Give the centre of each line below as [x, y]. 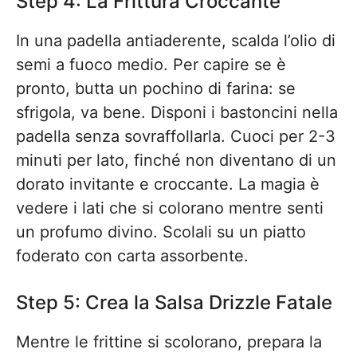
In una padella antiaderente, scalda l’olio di [176, 41]
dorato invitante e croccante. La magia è [168, 184]
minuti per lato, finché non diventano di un [176, 160]
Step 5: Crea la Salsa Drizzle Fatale [174, 302]
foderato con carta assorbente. [132, 256]
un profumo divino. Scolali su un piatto [161, 232]
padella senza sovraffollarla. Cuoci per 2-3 [176, 136]
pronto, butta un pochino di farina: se [156, 88]
